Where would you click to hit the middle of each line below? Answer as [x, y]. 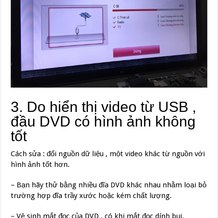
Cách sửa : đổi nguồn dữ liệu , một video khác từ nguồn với [108, 154]
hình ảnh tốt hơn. [40, 165]
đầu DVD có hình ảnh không [103, 122]
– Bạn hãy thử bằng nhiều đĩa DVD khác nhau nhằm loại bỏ [109, 185]
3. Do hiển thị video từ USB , [104, 107]
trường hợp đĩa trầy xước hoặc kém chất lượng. [91, 196]
